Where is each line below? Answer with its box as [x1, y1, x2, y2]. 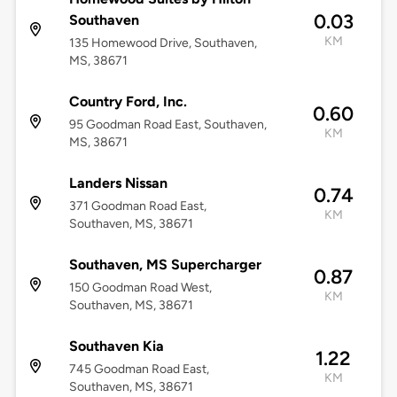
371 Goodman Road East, [68, 198, 206, 214]
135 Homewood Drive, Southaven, [68, 35, 257, 51]
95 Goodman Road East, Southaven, [68, 117, 267, 133]
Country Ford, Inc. [68, 93, 187, 111]
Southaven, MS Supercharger [68, 256, 261, 274]
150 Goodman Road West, [68, 280, 212, 296]
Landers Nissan [68, 175, 167, 192]
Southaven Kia [68, 338, 164, 355]
